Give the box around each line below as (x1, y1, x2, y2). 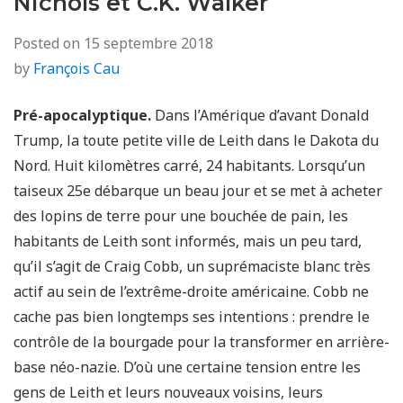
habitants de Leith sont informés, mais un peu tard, (13, 231, 362, 251)
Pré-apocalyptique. (13, 105, 151, 125)
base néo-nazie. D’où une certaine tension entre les (13, 357, 361, 377)
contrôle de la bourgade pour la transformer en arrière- (13, 332, 390, 352)
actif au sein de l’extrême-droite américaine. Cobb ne (13, 282, 369, 301)
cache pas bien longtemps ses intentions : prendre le (13, 307, 370, 327)
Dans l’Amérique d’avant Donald (151, 105, 369, 125)
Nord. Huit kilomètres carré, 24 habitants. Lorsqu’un (13, 156, 365, 175)
